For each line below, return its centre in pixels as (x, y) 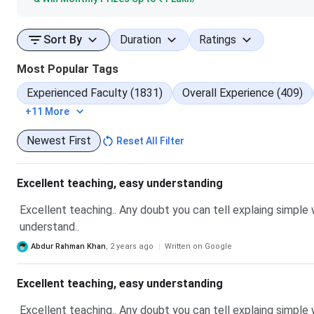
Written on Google (198, 246)
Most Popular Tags (68, 69)
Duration (141, 40)
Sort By (63, 40)
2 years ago (132, 246)
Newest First (59, 141)
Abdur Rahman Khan (68, 246)
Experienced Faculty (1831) (95, 93)
